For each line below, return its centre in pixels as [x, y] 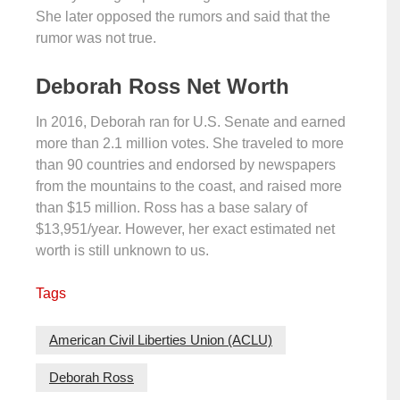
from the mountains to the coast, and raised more [189, 187]
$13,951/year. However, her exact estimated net [185, 229]
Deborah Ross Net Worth [162, 87]
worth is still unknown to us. [122, 251]
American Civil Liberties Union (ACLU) [161, 340]
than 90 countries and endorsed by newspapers [186, 165]
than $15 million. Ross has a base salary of [171, 208]
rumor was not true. [96, 38]
